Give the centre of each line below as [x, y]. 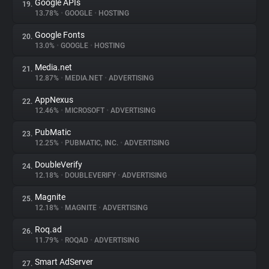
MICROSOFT [85, 110]
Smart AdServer [64, 262]
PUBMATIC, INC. [92, 143]
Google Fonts [60, 35]
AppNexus [54, 100]
